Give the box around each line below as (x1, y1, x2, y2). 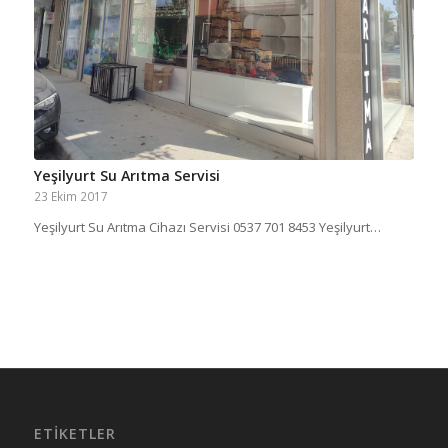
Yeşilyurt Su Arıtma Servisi (33, 165, 220, 185)
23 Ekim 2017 (33, 187, 108, 204)
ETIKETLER (33, 423, 116, 443)
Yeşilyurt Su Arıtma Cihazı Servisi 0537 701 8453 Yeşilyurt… (33, 217, 381, 236)
